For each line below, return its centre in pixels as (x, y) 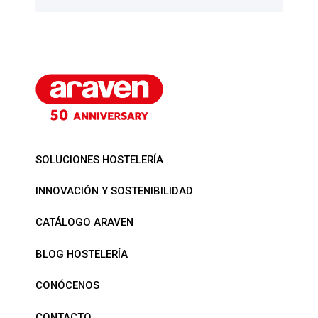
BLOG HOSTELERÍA (82, 254)
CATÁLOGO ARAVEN (84, 223)
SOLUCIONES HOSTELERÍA (99, 159)
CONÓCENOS (67, 286)
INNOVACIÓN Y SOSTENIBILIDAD (114, 191)
